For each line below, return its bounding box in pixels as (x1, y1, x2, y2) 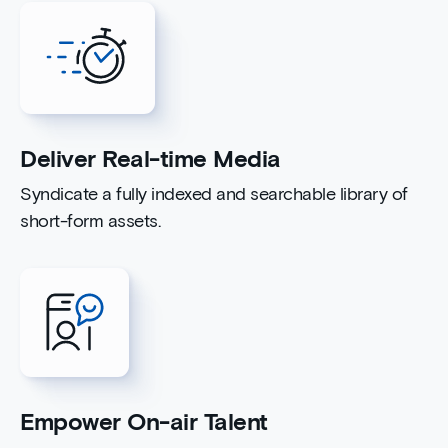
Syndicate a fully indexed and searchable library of (20, 185, 408, 204)
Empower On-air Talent (20, 410, 268, 435)
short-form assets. (20, 212, 160, 231)
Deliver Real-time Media (20, 147, 281, 172)
